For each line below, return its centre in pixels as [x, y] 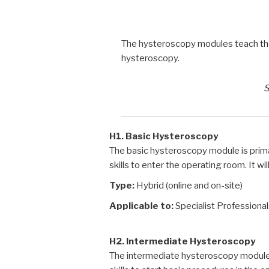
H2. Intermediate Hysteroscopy [182, 241]
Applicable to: [141, 206]
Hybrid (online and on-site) [189, 186]
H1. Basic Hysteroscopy [164, 136]
